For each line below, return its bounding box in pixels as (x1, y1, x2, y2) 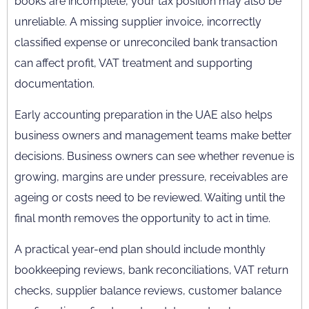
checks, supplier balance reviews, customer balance (14, 284, 281, 297)
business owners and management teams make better (14, 129, 292, 142)
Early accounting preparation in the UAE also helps (14, 108, 272, 121)
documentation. (14, 77, 94, 90)
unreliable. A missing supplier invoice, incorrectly (14, 15, 261, 28)
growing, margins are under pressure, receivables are (14, 170, 288, 183)
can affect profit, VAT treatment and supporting (14, 57, 252, 70)
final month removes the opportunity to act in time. (14, 212, 270, 225)
